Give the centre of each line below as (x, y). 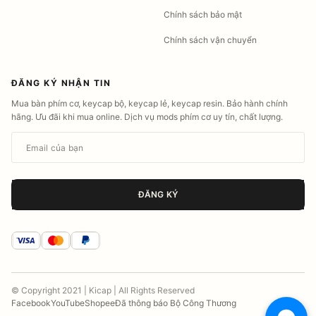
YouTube (68, 303)
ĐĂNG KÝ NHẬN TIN (61, 83)
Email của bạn (48, 140)
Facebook (31, 303)
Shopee (100, 303)
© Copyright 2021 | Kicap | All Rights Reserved (103, 291)
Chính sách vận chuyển (210, 40)
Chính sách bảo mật (203, 15)
